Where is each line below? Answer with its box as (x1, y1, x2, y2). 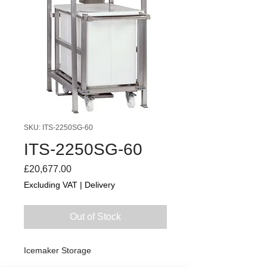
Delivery (85, 179, 115, 190)
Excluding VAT (24, 179, 77, 190)
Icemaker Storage (24, 245, 91, 255)
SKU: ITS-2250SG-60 (24, 123, 93, 132)
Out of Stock (70, 211, 121, 222)
